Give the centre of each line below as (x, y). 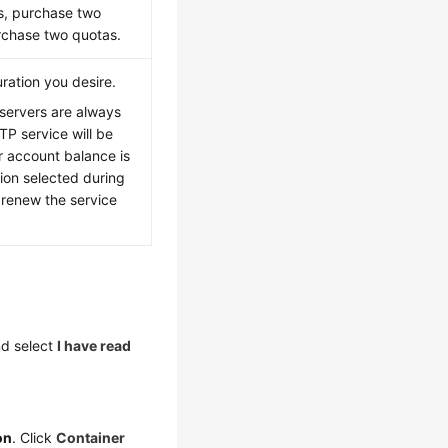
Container (91, 437)
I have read (94, 345)
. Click (34, 437)
